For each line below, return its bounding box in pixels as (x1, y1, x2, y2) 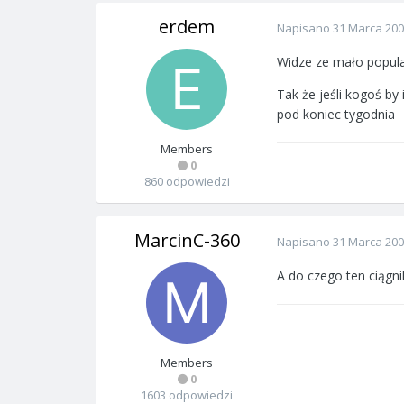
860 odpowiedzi (143, 173, 230, 189)
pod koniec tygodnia (277, 106, 395, 123)
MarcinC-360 (133, 228, 240, 252)
